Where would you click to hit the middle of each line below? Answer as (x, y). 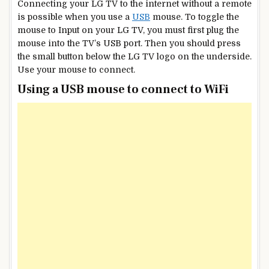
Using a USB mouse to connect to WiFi (123, 90)
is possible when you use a (75, 17)
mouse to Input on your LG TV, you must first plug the (128, 30)
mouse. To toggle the (195, 17)
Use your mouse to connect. (76, 70)
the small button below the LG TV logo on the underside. (134, 57)
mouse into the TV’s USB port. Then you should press (129, 44)
